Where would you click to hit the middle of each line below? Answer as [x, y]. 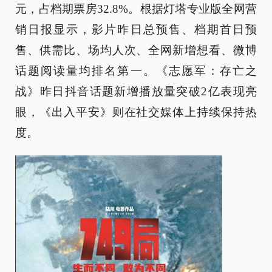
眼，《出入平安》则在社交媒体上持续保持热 [136, 112]
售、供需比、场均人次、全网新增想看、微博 [136, 50]
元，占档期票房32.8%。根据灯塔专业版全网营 [136, 9]
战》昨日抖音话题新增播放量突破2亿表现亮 [136, 91]
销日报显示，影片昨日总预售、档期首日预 [136, 29]
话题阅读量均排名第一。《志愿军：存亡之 [136, 71]
